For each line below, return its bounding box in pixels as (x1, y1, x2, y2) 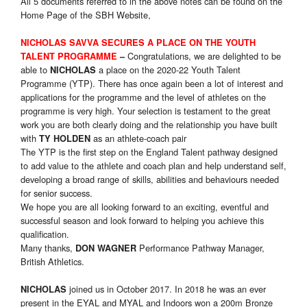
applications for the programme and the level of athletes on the (21, 90, 266, 104)
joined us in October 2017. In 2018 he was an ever (69, 282, 266, 296)
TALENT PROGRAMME (21, 50, 117, 63)
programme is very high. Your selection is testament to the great (21, 104, 271, 118)
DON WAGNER (75, 242, 136, 255)
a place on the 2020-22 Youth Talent (96, 63, 241, 77)
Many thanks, (21, 241, 75, 255)
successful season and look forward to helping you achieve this (21, 214, 264, 228)
